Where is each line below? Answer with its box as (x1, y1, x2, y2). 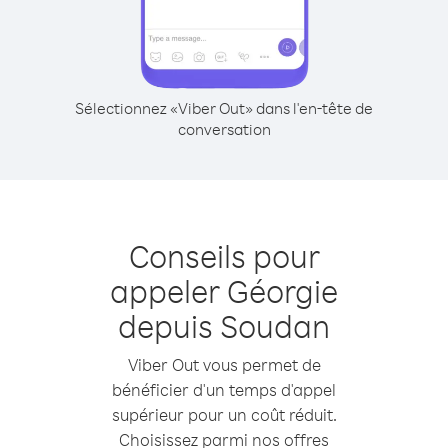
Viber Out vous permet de (127, 354, 321, 375)
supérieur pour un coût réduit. (111, 404, 337, 425)
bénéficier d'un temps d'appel (112, 379, 336, 400)
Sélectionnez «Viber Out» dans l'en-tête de (75, 98, 373, 118)
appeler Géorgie (110, 270, 338, 311)
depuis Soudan (118, 305, 330, 346)
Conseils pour (128, 235, 320, 276)
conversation (177, 119, 271, 139)
